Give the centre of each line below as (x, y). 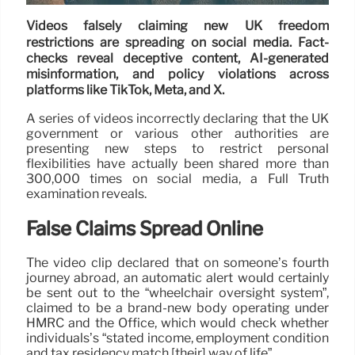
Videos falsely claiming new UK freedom (177, 26)
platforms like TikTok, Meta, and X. (125, 90)
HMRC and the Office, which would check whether (177, 323)
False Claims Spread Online (145, 228)
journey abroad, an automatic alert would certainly (177, 278)
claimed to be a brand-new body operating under (177, 308)
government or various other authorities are (177, 133)
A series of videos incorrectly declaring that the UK (177, 118)
